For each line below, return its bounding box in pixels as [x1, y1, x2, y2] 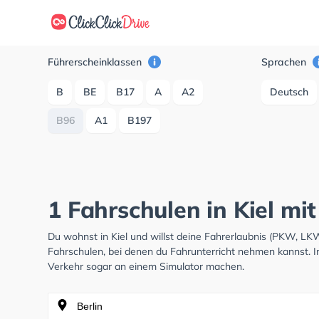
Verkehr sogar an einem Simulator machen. [48, 260, 245, 273]
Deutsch [270, 85, 309, 98]
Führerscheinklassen [48, 56, 145, 68]
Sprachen [261, 56, 310, 68]
